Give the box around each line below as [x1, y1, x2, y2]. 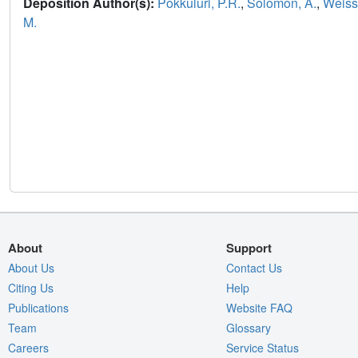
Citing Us [8, 280, 54, 296]
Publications [8, 300, 69, 316]
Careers [8, 340, 49, 356]
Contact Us [226, 260, 282, 276]
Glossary [226, 320, 271, 336]
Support [226, 239, 272, 257]
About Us [8, 260, 54, 276]
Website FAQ [226, 300, 292, 316]
